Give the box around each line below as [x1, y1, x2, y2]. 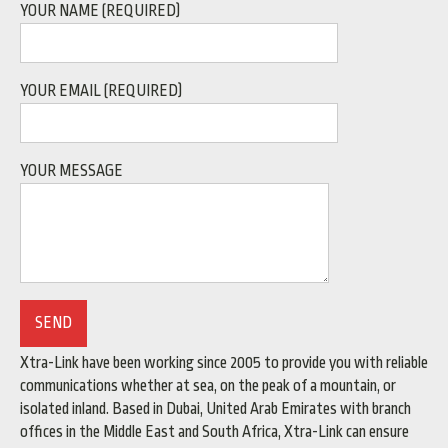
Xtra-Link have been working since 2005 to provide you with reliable [20, 354, 428, 373]
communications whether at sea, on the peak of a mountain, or [20, 377, 396, 396]
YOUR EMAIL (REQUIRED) [20, 82, 182, 101]
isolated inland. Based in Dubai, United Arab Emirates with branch [20, 400, 411, 419]
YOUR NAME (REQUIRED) [20, 2, 180, 21]
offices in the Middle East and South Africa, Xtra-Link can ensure [20, 423, 409, 442]
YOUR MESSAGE [20, 162, 123, 181]
